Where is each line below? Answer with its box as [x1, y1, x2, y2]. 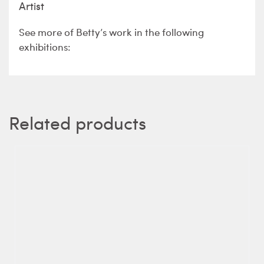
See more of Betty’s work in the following [18, 24, 204, 39]
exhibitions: [18, 39, 71, 54]
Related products [9, 110, 146, 135]
